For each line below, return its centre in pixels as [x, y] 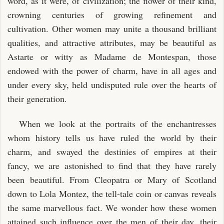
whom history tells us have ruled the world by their [112, 137]
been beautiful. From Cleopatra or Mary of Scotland [112, 179]
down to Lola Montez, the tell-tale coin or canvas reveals [112, 193]
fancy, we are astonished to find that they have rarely [112, 165]
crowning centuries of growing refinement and [112, 14]
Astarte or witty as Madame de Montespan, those [112, 56]
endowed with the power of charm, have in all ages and [112, 70]
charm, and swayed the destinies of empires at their [112, 151]
